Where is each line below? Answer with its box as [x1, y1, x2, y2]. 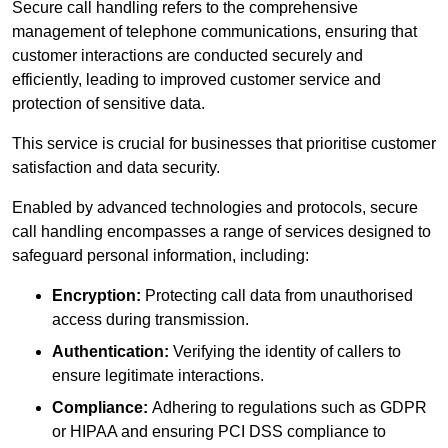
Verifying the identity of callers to [169, 342, 401, 360]
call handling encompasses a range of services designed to [12, 222, 431, 240]
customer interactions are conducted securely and [12, 46, 363, 64]
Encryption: [52, 286, 141, 304]
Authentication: [52, 342, 169, 360]
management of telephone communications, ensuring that [12, 22, 417, 40]
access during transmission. [52, 310, 249, 328]
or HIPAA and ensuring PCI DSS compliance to [52, 422, 386, 440]
